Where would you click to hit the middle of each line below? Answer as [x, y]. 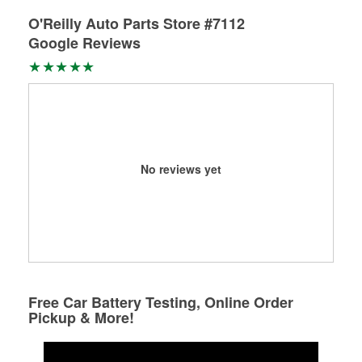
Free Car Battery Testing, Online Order [161, 302]
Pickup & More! [81, 317]
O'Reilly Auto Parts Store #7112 [137, 23]
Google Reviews [84, 42]
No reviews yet [181, 168]
